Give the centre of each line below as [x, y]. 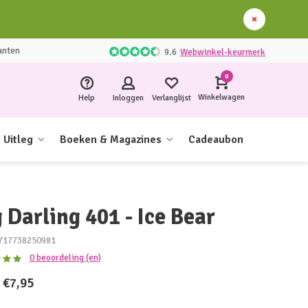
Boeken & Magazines [111, 140]
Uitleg [18, 140]
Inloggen [128, 98]
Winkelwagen [221, 97]
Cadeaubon [216, 140]
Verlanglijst [172, 98]
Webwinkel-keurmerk [223, 52]
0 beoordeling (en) [65, 257]
